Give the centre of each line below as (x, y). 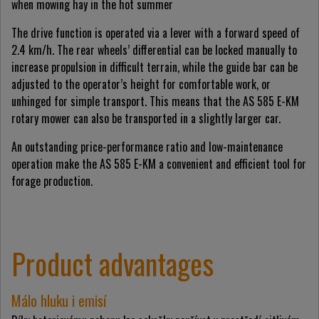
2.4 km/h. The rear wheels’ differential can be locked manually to (154, 50)
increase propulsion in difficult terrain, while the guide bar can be (155, 67)
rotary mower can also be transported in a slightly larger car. (146, 119)
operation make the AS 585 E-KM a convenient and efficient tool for (159, 164)
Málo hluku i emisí (59, 301)
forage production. (52, 181)
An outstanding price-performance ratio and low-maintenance (147, 147)
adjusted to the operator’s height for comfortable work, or (141, 84)
